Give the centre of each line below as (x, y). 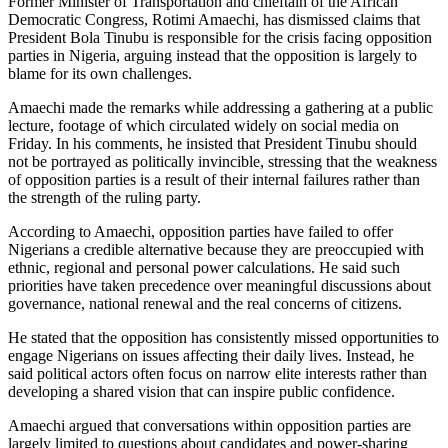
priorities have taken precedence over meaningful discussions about (219, 285)
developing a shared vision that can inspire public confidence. (201, 391)
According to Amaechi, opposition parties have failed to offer (200, 231)
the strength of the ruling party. (104, 197)
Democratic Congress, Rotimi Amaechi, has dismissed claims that (214, 19)
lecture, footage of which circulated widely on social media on (203, 125)
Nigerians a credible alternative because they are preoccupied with (216, 249)
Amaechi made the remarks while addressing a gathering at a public (220, 107)
